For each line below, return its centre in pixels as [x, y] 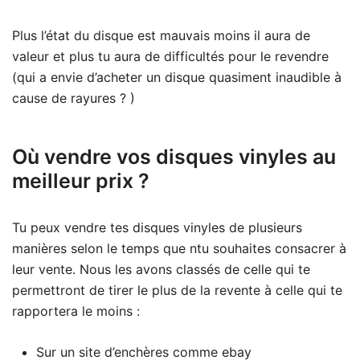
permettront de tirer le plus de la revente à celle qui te [177, 290]
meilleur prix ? [81, 180]
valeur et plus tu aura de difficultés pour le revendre [170, 56]
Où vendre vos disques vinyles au [174, 156]
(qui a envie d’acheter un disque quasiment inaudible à [177, 77]
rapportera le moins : [76, 311]
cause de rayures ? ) [74, 98]
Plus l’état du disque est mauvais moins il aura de [161, 35]
